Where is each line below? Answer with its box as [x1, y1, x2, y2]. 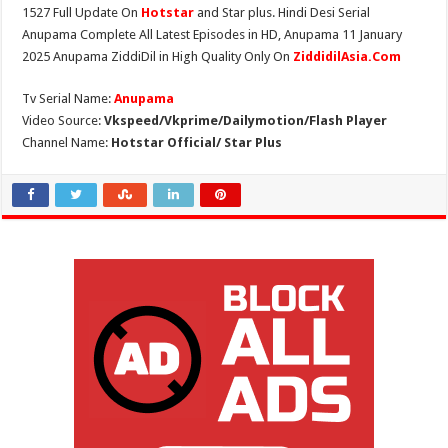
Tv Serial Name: [22, 91, 115, 106]
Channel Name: [22, 135, 112, 150]
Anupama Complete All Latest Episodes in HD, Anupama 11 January [22, 27, 403, 42]
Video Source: [22, 113, 105, 128]
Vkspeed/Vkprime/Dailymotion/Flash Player [104, 113, 388, 128]
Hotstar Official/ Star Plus [111, 135, 283, 150]
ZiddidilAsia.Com [293, 49, 402, 64]
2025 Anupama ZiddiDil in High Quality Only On [22, 49, 294, 64]
